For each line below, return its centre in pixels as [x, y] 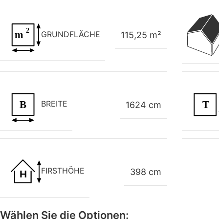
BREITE [54, 104]
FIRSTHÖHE [63, 171]
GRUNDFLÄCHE [71, 34]
